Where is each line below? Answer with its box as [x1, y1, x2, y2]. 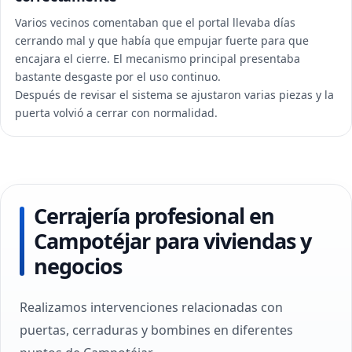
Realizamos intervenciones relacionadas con [20, 299, 283, 316]
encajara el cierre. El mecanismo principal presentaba [15, 51, 300, 66]
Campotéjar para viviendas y [34, 226, 311, 255]
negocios [34, 251, 122, 280]
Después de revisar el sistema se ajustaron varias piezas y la [15, 87, 334, 102]
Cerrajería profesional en [34, 201, 274, 230]
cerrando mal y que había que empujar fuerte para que [15, 33, 309, 48]
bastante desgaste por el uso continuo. [15, 69, 221, 84]
